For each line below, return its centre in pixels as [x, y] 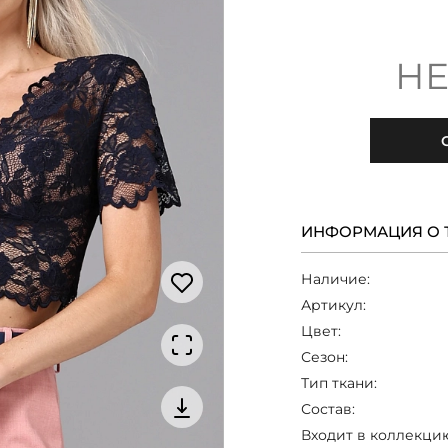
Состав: [328, 409]
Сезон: [325, 357]
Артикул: [334, 305]
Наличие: [336, 279]
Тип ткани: [339, 383]
